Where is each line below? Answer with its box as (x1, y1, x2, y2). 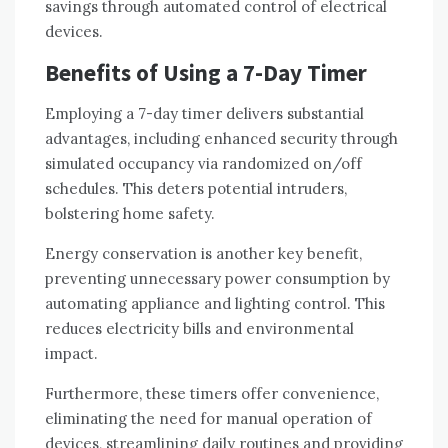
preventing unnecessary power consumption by (45, 268, 390, 288)
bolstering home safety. (45, 203, 215, 223)
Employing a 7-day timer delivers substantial (45, 103, 364, 123)
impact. (45, 343, 98, 363)
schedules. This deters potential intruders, (45, 178, 347, 198)
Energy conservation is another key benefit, (45, 243, 362, 263)
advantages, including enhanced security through (45, 128, 398, 148)
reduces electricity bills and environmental (45, 318, 354, 338)
